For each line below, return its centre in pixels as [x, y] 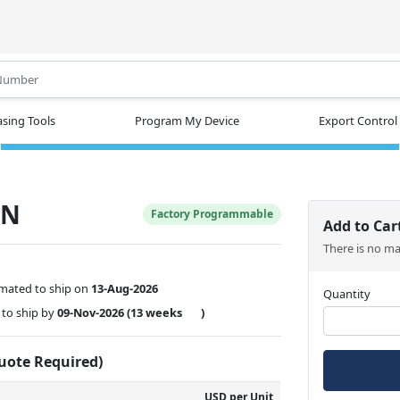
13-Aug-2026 [125, 288]
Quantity [347, 293]
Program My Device [187, 120]
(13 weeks [155, 312]
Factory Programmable [212, 213]
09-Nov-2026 [91, 312]
